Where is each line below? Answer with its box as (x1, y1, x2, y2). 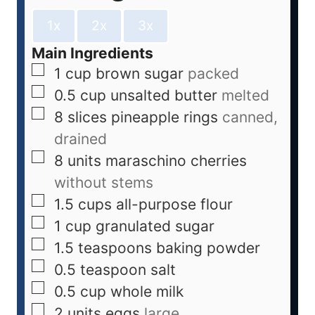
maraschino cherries (105, 152, 247, 170)
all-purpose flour (116, 195, 233, 214)
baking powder (156, 239, 260, 257)
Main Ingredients (32, 44, 153, 63)
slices (67, 108, 107, 127)
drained (54, 130, 107, 148)
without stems (54, 174, 153, 192)
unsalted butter (110, 86, 217, 105)
